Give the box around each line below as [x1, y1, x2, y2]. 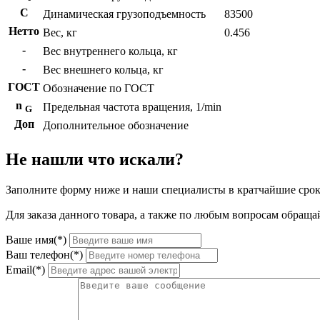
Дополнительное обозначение [43, 119, 189, 132]
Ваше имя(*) [6, 234, 66, 246]
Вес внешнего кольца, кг [43, 64, 164, 76]
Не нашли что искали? [6, 150, 184, 169]
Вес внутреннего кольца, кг [43, 45, 178, 58]
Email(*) [6, 264, 45, 276]
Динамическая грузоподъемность [43, 8, 206, 21]
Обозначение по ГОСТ [43, 82, 154, 95]
